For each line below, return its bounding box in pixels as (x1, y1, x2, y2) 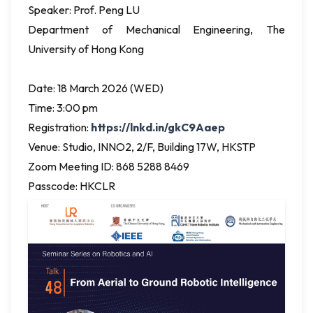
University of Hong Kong (28, 42, 144, 56)
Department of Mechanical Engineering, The (28, 22, 285, 36)
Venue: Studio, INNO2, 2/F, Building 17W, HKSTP (28, 140, 256, 154)
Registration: (28, 120, 89, 134)
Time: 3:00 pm (28, 101, 98, 115)
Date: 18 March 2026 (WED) (28, 81, 163, 95)
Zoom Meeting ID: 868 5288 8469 (28, 159, 189, 173)
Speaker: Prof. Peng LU (28, 3, 140, 17)
